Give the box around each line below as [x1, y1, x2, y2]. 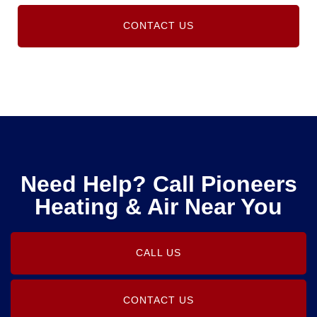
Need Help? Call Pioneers [20, 171, 297, 197]
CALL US [136, 247, 181, 258]
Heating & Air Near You [35, 193, 282, 219]
